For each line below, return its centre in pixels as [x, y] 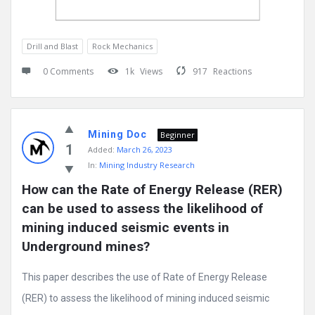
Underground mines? [86, 247]
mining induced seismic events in [126, 228]
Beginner [178, 135]
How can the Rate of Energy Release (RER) [152, 190]
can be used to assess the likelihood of [142, 209]
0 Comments [68, 72]
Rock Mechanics [122, 46]
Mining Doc [117, 135]
